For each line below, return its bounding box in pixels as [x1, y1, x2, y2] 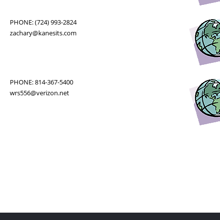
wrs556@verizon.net [9, 88, 69, 97]
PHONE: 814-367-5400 [9, 78, 73, 86]
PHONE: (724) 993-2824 [9, 18, 77, 27]
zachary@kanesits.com [9, 28, 77, 37]
